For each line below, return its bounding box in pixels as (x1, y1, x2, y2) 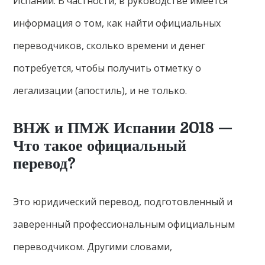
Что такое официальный (13, 137, 187, 155)
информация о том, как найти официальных (13, 17, 221, 30)
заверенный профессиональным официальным (13, 218, 235, 231)
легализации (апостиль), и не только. (13, 84, 188, 98)
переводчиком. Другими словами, (13, 240, 173, 254)
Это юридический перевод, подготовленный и (13, 195, 233, 209)
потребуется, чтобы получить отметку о (13, 62, 202, 75)
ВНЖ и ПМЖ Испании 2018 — (13, 119, 233, 137)
